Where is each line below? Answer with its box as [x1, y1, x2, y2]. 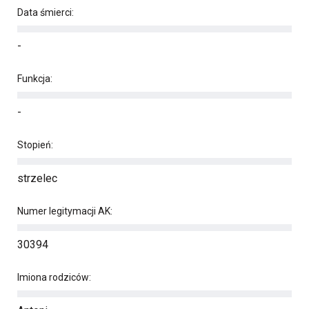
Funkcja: [17, 73, 52, 84]
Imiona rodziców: [17, 272, 91, 283]
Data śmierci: [17, 7, 74, 18]
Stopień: [17, 139, 53, 150]
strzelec [17, 172, 57, 185]
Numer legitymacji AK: [17, 206, 112, 217]
